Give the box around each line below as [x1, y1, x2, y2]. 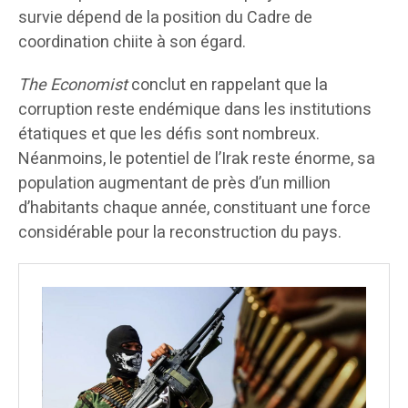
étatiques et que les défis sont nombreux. [18, 122, 320, 148]
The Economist [18, 73, 127, 98]
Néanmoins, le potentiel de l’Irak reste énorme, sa [18, 147, 375, 172]
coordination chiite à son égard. [18, 30, 246, 56]
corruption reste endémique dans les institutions [18, 97, 372, 123]
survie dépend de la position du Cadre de [18, 5, 312, 31]
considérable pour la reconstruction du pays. [18, 220, 342, 246]
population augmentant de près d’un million [18, 171, 331, 197]
